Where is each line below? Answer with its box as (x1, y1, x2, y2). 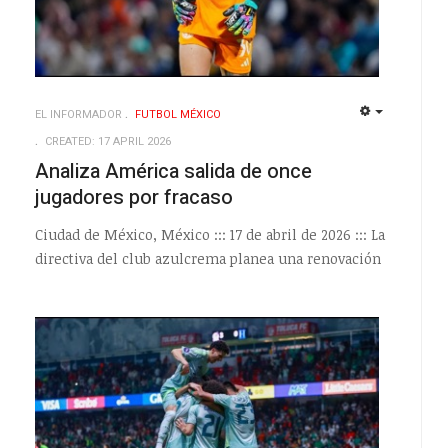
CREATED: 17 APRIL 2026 (44, 133, 171, 151)
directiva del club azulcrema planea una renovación (34, 248, 381, 268)
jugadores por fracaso (34, 183, 233, 213)
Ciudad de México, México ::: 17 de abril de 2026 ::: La (34, 224, 385, 244)
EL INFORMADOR (34, 106, 122, 124)
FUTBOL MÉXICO (134, 106, 221, 124)
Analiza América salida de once (34, 157, 312, 187)
